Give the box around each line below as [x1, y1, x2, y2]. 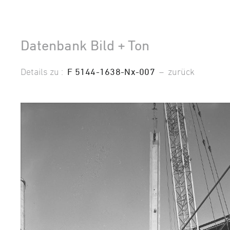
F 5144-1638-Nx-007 [67, 66, 155, 76]
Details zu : [21, 66, 67, 76]
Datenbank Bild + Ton [21, 36, 149, 53]
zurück [167, 66, 195, 76]
